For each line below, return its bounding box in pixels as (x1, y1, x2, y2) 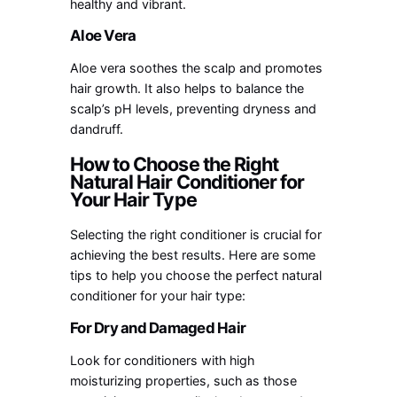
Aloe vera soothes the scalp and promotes (70, 60, 323, 76)
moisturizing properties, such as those (70, 372, 298, 388)
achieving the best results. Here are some (70, 247, 316, 263)
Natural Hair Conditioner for (70, 170, 305, 194)
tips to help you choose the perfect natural (70, 268, 323, 284)
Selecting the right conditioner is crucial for (70, 227, 323, 243)
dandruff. (70, 121, 124, 137)
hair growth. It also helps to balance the (70, 81, 305, 97)
